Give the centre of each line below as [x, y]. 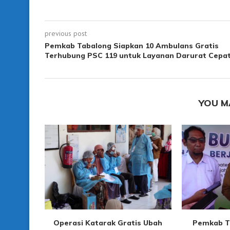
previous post [66, 34]
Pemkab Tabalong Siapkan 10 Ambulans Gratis [132, 46]
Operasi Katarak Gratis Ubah [108, 223]
